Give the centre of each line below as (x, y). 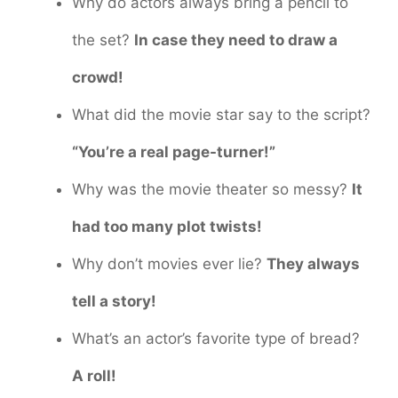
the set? (103, 40)
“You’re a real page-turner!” (174, 152)
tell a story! (114, 302)
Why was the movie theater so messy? (212, 190)
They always (313, 264)
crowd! (98, 78)
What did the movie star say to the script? (221, 115)
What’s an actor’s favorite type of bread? (216, 339)
